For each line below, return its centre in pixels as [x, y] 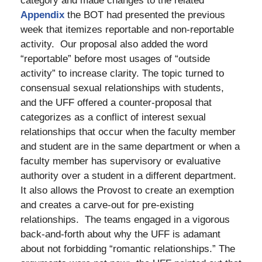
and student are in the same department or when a [130, 147]
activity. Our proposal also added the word [114, 44]
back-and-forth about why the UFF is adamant [120, 235]
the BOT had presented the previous [145, 15]
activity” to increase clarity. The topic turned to [122, 74]
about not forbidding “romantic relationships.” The [128, 249]
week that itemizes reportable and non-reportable [127, 30]
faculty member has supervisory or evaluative [120, 161]
